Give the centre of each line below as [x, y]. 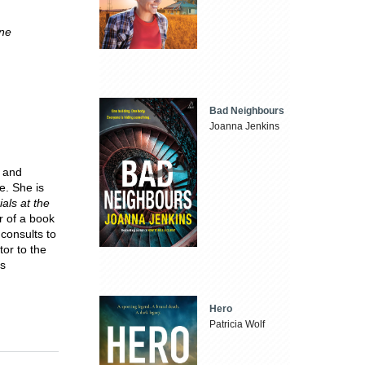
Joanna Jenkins [245, 127]
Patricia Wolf [237, 325]
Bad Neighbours [247, 111]
